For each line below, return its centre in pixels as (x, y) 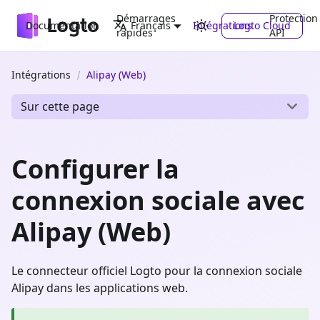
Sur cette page (60, 107)
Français (150, 25)
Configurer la (95, 169)
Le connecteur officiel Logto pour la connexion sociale (157, 270)
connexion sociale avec (158, 200)
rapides (135, 32)
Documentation (62, 25)
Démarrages (146, 18)
